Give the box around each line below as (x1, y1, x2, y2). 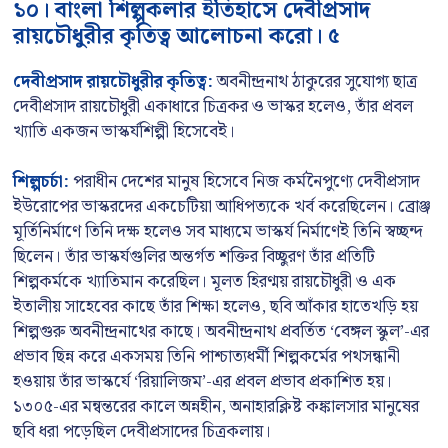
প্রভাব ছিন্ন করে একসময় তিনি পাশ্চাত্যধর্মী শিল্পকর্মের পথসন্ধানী (13, 343, 400, 371)
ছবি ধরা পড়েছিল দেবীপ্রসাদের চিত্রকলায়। (13, 418, 271, 446)
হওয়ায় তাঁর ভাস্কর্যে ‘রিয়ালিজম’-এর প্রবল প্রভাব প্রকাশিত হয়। (13, 368, 392, 396)
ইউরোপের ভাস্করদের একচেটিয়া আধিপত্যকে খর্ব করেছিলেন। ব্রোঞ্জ (13, 193, 431, 221)
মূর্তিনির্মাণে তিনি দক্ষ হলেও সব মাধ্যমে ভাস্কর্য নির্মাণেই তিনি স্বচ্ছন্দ (13, 218, 423, 246)
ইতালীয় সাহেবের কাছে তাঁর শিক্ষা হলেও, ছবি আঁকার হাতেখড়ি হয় (13, 293, 418, 321)
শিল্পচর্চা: (13, 168, 69, 196)
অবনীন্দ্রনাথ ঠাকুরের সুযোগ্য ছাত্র (213, 67, 417, 96)
